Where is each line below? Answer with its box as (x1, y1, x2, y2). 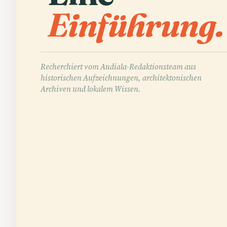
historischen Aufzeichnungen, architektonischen (41, 72, 202, 83)
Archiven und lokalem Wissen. (41, 83, 141, 94)
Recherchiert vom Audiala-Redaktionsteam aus (41, 61, 196, 72)
